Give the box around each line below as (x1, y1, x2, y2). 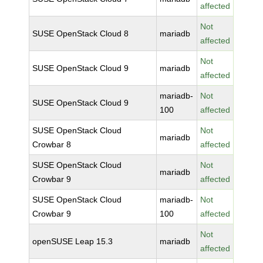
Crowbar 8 (32, 140, 72, 149)
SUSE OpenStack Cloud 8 (32, 29, 129, 38)
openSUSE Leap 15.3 (32, 237, 113, 246)
